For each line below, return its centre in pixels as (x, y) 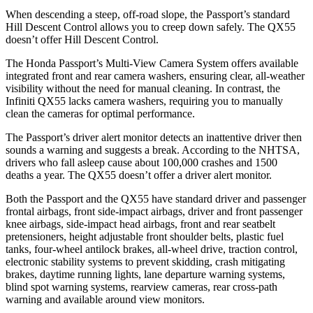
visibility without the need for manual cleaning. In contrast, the (143, 88)
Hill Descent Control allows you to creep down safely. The (137, 27)
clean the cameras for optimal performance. (100, 113)
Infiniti (22, 101)
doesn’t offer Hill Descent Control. (82, 39)
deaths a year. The (47, 175)
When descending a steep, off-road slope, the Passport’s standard (148, 14)
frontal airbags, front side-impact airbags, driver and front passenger (154, 211)
